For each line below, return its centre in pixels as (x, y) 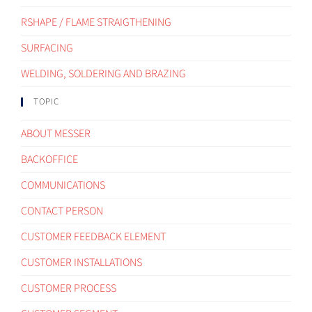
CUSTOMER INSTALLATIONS (81, 262)
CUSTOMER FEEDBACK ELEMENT (93, 236)
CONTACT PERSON (62, 211)
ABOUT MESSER (56, 133)
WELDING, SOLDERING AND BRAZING (103, 73)
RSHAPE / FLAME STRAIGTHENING (96, 22)
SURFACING (47, 48)
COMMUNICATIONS (63, 185)
